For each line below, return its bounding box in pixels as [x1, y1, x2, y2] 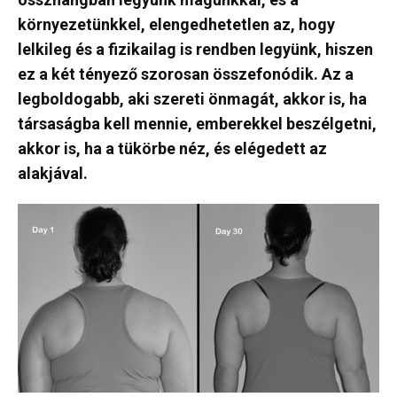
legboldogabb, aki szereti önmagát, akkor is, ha [18, 90, 367, 108]
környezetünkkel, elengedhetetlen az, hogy [18, 15, 335, 34]
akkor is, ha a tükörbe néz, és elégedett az [18, 139, 327, 158]
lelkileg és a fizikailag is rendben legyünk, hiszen [18, 40, 373, 58]
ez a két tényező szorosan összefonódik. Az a [18, 65, 354, 83]
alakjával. [18, 164, 88, 183]
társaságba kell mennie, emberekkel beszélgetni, [18, 114, 377, 133]
